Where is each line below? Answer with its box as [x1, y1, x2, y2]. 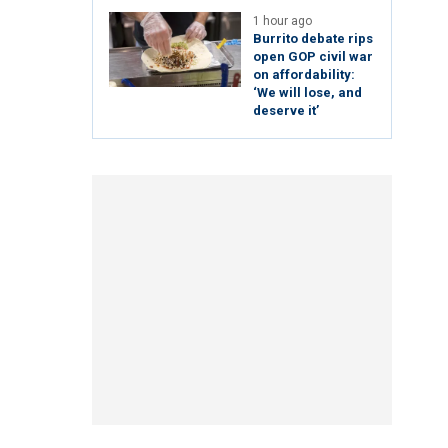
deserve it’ [253, 103, 319, 119]
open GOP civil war [253, 49, 373, 65]
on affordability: [253, 67, 355, 83]
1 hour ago [253, 14, 312, 29]
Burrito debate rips [253, 31, 373, 47]
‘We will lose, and [253, 85, 362, 101]
